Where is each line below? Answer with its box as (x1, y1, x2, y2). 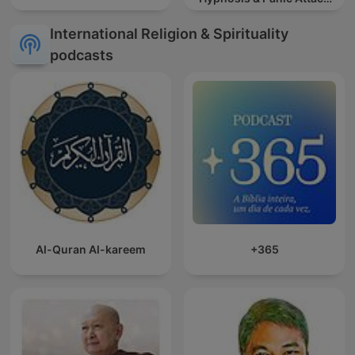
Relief (249, 5, 280, 19)
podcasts (50, 47, 113, 64)
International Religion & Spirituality (50, 25, 288, 43)
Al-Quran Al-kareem (36, 242, 146, 257)
